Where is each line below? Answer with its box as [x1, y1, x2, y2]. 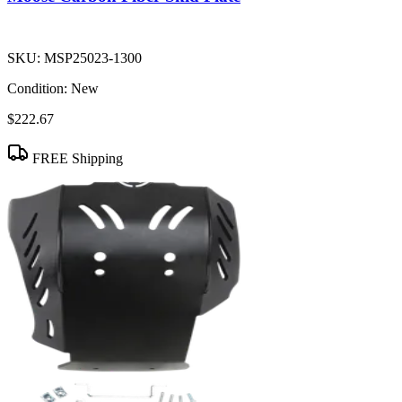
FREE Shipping [29, 151, 123, 167]
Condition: [7, 81, 67, 97]
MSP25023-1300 [44, 50, 142, 66]
